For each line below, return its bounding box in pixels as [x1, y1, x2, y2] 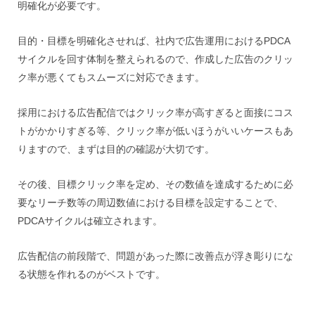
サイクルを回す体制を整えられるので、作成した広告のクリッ [18, 53, 293, 65]
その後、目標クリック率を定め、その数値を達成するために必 [18, 179, 293, 190]
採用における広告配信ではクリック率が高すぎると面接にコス [18, 107, 293, 118]
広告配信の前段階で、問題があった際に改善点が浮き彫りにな [18, 250, 293, 262]
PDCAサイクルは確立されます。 [18, 215, 162, 226]
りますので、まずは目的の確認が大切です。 [18, 143, 214, 155]
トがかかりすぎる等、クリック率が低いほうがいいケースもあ [18, 125, 293, 136]
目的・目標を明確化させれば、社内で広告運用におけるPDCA [18, 35, 290, 46]
